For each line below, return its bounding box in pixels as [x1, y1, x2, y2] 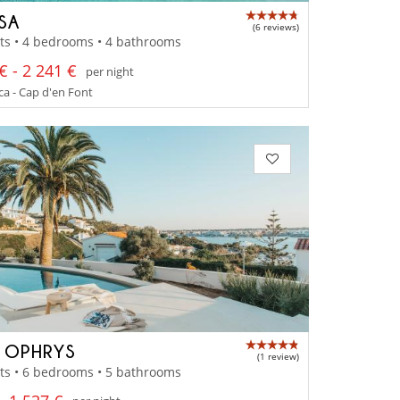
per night [86, 62, 135, 79]
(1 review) [257, 350, 299, 363]
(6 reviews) [253, 20, 299, 33]
